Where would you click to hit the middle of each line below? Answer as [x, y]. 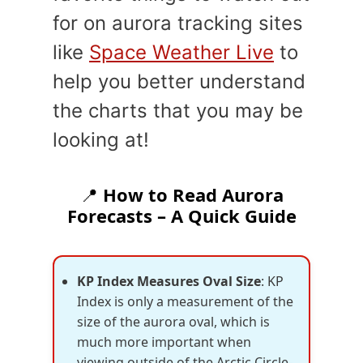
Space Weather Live [181, 52]
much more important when [164, 342]
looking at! [101, 140]
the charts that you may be [178, 111]
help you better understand [179, 81]
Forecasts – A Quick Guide [181, 216]
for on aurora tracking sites [178, 23]
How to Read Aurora [193, 194]
